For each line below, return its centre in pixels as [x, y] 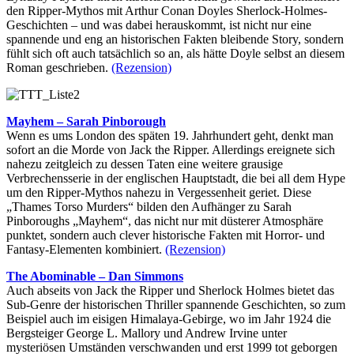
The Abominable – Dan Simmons [95, 277]
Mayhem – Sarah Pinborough [86, 122]
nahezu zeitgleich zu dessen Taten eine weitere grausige [145, 164]
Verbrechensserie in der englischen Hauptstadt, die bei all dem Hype [176, 179]
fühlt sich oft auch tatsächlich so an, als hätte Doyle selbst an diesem [175, 54]
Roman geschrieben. [59, 68]
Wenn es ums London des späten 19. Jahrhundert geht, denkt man [170, 136]
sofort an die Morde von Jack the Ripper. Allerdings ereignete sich [171, 150]
